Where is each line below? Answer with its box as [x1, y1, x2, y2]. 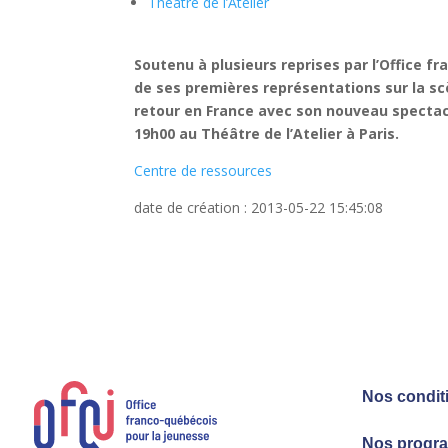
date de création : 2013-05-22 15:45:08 [134, 197, 384, 217]
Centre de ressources [134, 160, 273, 180]
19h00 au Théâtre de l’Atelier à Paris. [134, 123, 404, 143]
